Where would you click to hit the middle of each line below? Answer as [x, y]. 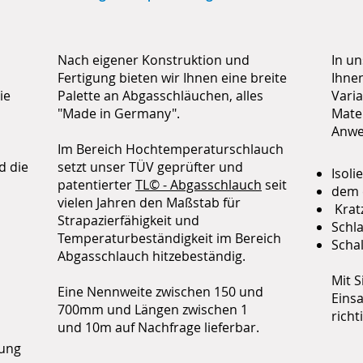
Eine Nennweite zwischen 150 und [160, 292]
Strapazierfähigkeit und [128, 220]
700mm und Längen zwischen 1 [153, 310]
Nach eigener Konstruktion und [154, 60]
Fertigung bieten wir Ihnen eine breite [172, 78]
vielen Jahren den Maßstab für [149, 203]
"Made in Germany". [119, 113]
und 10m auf [98, 327]
